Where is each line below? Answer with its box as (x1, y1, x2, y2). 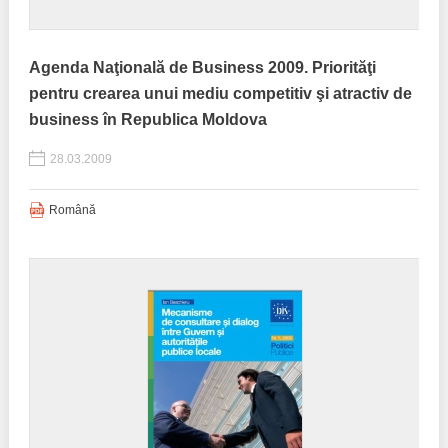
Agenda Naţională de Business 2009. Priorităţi (28, 59, 376, 76)
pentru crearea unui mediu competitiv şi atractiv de (28, 85, 412, 102)
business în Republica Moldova (28, 111, 267, 128)
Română (48, 203, 96, 217)
